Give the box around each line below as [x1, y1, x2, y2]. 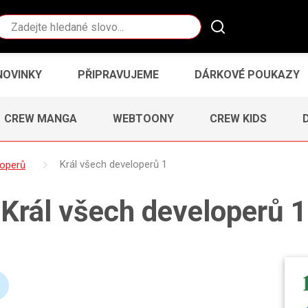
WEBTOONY [113, 111, 174, 125]
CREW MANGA [4, 111, 77, 125]
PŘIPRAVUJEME [78, 67, 159, 81]
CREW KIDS [210, 111, 267, 125]
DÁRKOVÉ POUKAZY [195, 67, 300, 81]
